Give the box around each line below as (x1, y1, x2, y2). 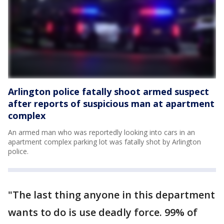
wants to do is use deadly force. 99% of (8, 205, 197, 219)
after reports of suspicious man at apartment (8, 97, 214, 109)
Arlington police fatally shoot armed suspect (8, 85, 209, 97)
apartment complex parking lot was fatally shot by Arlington (8, 137, 201, 146)
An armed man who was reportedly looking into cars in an (8, 127, 195, 137)
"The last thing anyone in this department (8, 188, 215, 201)
